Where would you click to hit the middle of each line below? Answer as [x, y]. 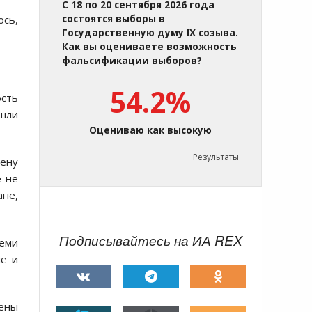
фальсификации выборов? [132, 61]
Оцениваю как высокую [150, 131]
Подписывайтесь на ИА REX [151, 241]
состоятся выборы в [114, 19]
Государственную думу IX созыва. [150, 33]
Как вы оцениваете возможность [149, 47]
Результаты [216, 157]
